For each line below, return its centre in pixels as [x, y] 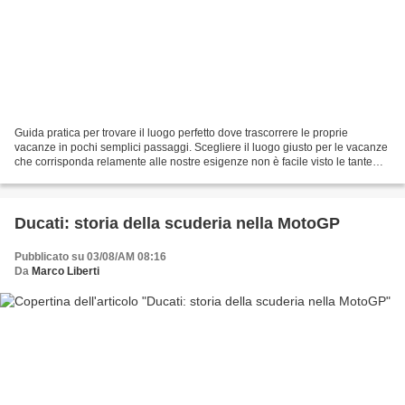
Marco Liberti [66, 272]
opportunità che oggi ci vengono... [98, 177]
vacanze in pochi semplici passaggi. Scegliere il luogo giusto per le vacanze [201, 148]
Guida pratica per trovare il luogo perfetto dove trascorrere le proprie [181, 133]
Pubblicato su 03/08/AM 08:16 [90, 257]
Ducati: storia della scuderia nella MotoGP [177, 224]
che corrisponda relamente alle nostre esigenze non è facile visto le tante [193, 162]
